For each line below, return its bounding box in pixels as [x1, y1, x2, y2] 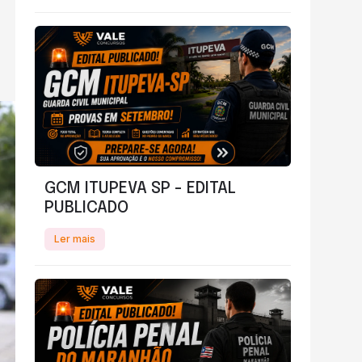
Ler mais [54, 233, 96, 246]
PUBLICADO [44, 200, 129, 217]
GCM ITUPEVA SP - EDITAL [44, 180, 237, 198]
